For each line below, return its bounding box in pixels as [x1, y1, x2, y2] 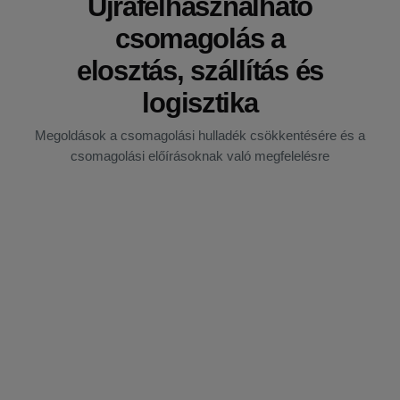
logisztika [142, 87, 258, 119]
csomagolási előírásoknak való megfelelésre [71, 149, 329, 164]
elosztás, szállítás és [76, 54, 324, 87]
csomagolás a [115, 22, 285, 54]
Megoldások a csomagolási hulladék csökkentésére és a [35, 129, 365, 144]
